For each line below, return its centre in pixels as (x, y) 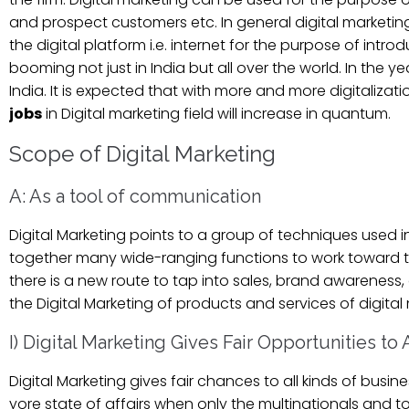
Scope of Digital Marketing (142, 153)
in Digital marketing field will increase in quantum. (216, 113)
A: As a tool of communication (135, 196)
